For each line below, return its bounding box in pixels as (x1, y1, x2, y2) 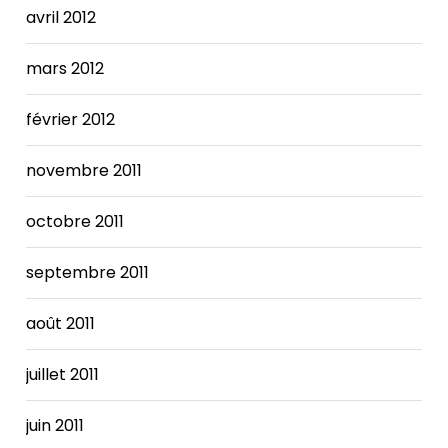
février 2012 (26, 107, 116, 131)
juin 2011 (26, 413, 85, 437)
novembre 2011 (26, 158, 143, 182)
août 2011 (26, 311, 96, 335)
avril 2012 (26, 5, 97, 29)
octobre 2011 (26, 209, 125, 233)
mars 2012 (26, 56, 105, 80)
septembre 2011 (26, 260, 150, 284)
